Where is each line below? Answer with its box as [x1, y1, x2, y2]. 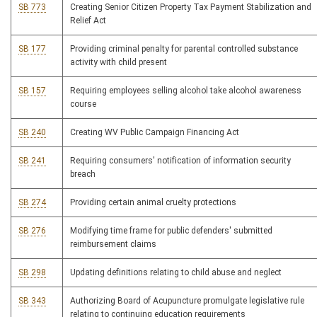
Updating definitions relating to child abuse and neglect [70, 267, 282, 278]
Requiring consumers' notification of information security [70, 156, 291, 166]
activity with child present [70, 57, 167, 68]
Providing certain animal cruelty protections [70, 197, 236, 208]
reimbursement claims [70, 239, 156, 250]
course [70, 99, 96, 110]
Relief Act [70, 16, 106, 26]
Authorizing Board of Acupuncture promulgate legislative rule [70, 296, 304, 306]
